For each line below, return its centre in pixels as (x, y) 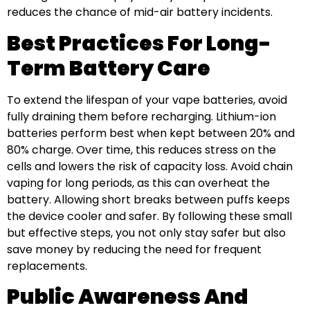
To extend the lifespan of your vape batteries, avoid (147, 100)
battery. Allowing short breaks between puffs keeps (148, 199)
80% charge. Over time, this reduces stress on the (142, 149)
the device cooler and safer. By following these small (149, 216)
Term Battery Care (109, 68)
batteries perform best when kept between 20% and (151, 133)
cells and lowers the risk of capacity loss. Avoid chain (150, 166)
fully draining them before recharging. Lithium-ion (142, 116)
